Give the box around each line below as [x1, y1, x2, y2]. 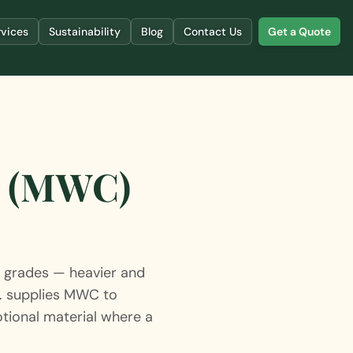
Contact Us [184, 24, 242, 39]
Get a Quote [268, 24, 331, 39]
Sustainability [49, 24, 121, 39]
